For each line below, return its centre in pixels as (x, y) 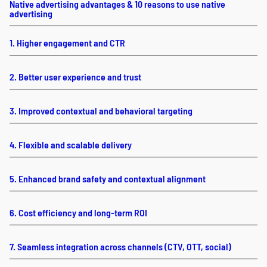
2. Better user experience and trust (75, 76)
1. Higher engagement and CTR (67, 42)
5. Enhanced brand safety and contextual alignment (108, 178)
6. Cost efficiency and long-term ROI (78, 212)
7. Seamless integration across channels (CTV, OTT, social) (120, 246)
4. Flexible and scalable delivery (71, 144)
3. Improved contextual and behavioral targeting (101, 110)
